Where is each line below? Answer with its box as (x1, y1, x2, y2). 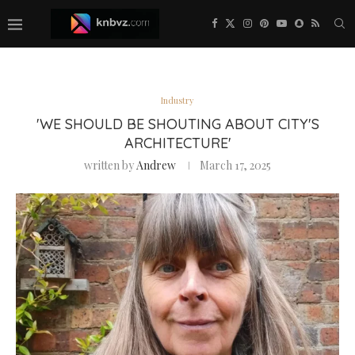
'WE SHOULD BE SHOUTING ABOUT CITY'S (36, 115, 319, 133)
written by (84, 158, 136, 173)
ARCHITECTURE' (124, 134, 231, 152)
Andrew (136, 158, 176, 173)
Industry (161, 94, 194, 106)
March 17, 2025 (200, 158, 271, 173)
